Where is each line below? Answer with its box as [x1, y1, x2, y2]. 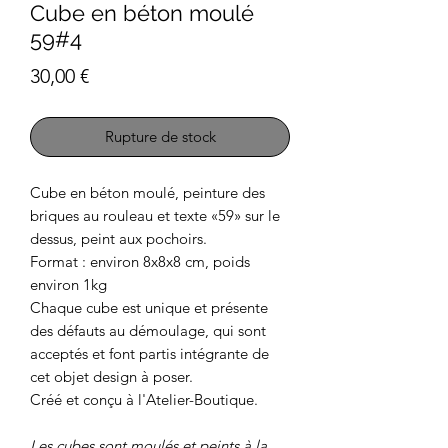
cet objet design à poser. [30, 367, 193, 386]
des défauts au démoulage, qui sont [30, 321, 266, 340]
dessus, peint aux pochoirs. [30, 229, 207, 248]
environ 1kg [30, 275, 107, 294]
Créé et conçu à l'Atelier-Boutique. [30, 390, 258, 409]
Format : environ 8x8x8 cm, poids [30, 252, 250, 271]
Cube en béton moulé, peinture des [30, 183, 265, 202]
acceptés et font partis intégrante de [30, 344, 269, 363]
